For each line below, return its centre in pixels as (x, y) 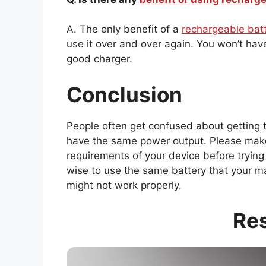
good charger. (99, 59)
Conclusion (124, 94)
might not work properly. (126, 185)
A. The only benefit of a (124, 29)
